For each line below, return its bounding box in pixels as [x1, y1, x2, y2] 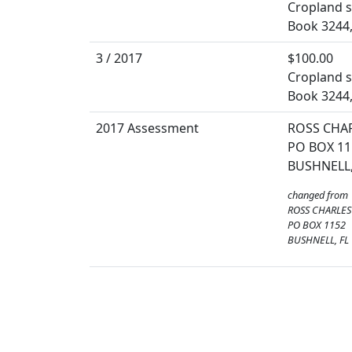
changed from [288, 187, 348, 202]
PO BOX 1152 [288, 217, 346, 232]
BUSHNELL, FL [288, 232, 349, 247]
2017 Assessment [96, 119, 199, 137]
